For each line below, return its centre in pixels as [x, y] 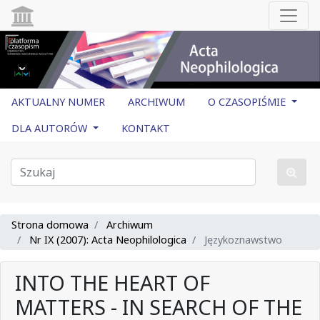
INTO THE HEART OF [112, 283]
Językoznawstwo [242, 240]
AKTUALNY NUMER [58, 102]
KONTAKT [146, 129]
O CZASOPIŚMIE [248, 102]
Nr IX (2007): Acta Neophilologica [108, 240]
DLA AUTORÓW [51, 129]
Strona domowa [50, 225]
